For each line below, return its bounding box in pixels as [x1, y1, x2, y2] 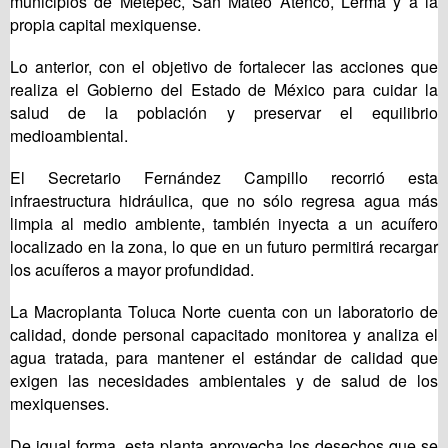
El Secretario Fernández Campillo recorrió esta [10, 166, 438, 190]
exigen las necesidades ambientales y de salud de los [10, 369, 438, 393]
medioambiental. [10, 124, 128, 148]
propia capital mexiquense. [10, 13, 201, 37]
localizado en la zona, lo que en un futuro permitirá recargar [10, 235, 438, 259]
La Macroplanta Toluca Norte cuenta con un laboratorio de [10, 300, 438, 324]
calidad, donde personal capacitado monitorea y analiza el [10, 323, 438, 347]
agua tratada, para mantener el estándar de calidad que [10, 346, 438, 370]
